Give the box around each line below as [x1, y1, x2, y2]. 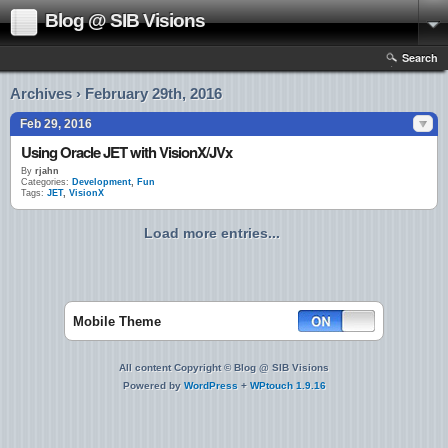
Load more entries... [144, 225, 280, 241]
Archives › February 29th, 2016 [10, 85, 222, 102]
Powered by [122, 380, 184, 391]
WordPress [183, 380, 238, 391]
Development [72, 177, 131, 187]
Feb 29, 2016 [20, 117, 92, 131]
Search [402, 50, 438, 65]
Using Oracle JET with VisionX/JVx [21, 141, 232, 163]
